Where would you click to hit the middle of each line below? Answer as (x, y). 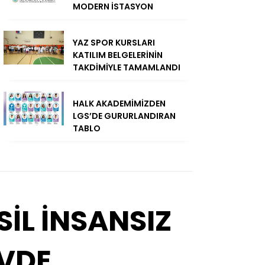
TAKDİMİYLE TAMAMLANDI (127, 68)
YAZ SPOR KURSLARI (114, 43)
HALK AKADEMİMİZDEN (119, 104)
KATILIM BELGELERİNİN (118, 55)
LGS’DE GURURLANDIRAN (124, 116)
